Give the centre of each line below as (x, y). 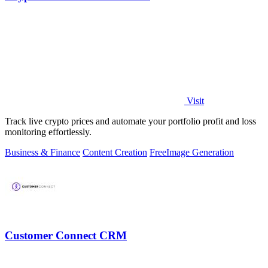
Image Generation (200, 153)
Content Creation (115, 153)
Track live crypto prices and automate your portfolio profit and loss (130, 121)
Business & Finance (42, 153)
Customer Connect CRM (66, 235)
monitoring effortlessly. (48, 132)
